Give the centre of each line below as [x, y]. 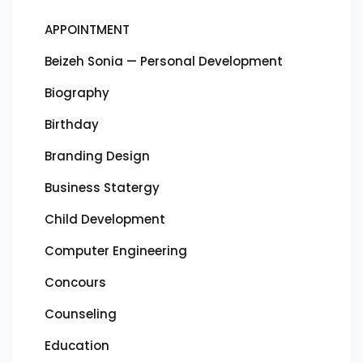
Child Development [105, 219]
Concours [75, 282]
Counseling [81, 314]
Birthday [72, 124]
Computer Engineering [116, 250]
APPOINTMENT [87, 29]
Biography [77, 92]
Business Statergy [102, 187]
